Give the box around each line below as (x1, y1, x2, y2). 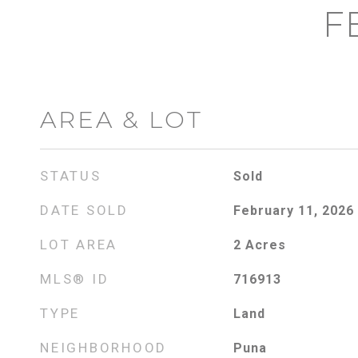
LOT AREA (40, 237, 117, 253)
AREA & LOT (40, 105, 203, 133)
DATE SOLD (40, 202, 129, 218)
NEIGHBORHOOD (40, 340, 167, 356)
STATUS (40, 168, 101, 184)
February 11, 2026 (233, 203, 354, 218)
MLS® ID (40, 271, 109, 287)
